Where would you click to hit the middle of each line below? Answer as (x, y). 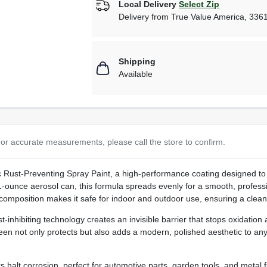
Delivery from (145, 16)
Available (136, 74)
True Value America (208, 16)
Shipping (137, 62)
